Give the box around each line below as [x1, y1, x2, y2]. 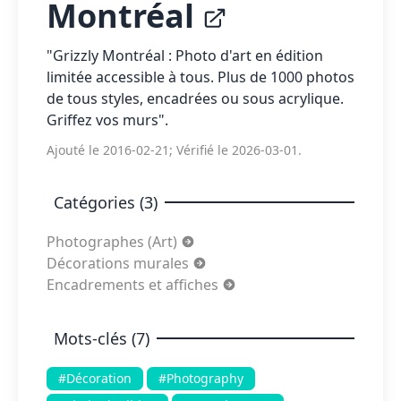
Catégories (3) [54, 192, 158, 214]
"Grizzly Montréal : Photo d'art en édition [47, 46, 323, 66]
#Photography [158, 370, 243, 388]
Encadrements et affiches [47, 275, 222, 295]
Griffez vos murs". [47, 110, 168, 131]
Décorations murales [47, 253, 192, 274]
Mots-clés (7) [54, 328, 149, 350]
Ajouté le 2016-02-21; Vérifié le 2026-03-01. [47, 141, 302, 159]
